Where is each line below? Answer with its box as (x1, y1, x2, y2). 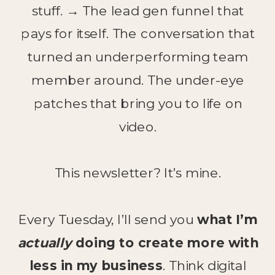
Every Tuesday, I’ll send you (18, 211, 198, 227)
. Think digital (163, 257, 247, 274)
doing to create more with (71, 234, 258, 250)
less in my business (29, 257, 163, 274)
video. (118, 118, 157, 134)
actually (17, 234, 72, 250)
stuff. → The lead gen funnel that (31, 2, 244, 18)
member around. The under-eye (31, 71, 245, 88)
